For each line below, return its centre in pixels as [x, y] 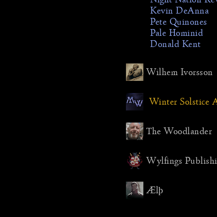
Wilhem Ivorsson [180, 72]
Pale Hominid [177, 33]
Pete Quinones [179, 22]
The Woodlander [179, 131]
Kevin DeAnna [179, 11]
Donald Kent [176, 44]
